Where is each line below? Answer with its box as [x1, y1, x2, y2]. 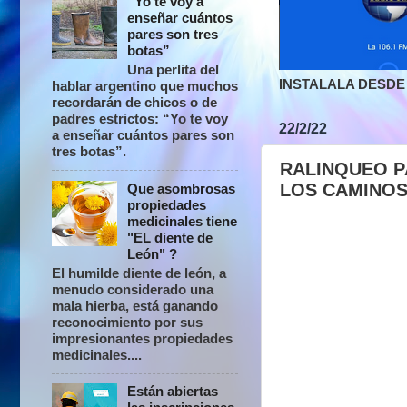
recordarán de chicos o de [52, 94, 217, 111]
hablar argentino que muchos [52, 78, 238, 94]
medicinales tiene [127, 213, 238, 229]
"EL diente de [127, 229, 213, 245]
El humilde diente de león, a [52, 264, 226, 281]
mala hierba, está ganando [52, 297, 218, 313]
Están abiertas [127, 383, 219, 400]
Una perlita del [127, 62, 220, 78]
